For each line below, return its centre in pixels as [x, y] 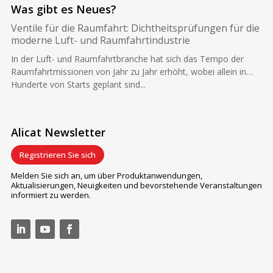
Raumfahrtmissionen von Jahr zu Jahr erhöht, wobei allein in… [132, 72]
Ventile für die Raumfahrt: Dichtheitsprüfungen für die [135, 28]
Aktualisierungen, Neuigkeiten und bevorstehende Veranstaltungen [136, 186]
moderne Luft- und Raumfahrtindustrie [100, 41]
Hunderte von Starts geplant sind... [78, 85]
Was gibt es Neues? [63, 9]
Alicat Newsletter [58, 133]
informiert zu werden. [51, 195]
